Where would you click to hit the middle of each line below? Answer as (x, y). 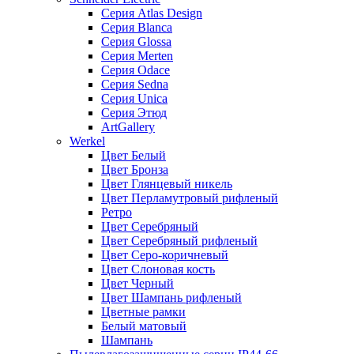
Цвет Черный (137, 283)
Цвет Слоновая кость (158, 269)
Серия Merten (137, 55)
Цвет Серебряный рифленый (179, 240)
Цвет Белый (134, 155)
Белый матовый (144, 326)
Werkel (87, 141)
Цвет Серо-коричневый (165, 254)
